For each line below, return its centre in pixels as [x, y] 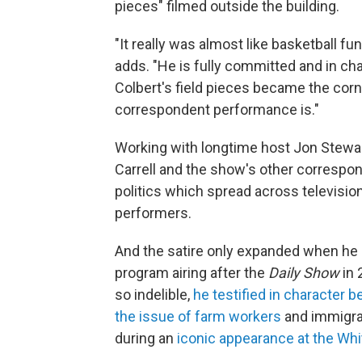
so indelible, [154, 295]
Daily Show [304, 273]
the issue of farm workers [198, 317]
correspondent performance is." [217, 110]
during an [146, 339]
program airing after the [192, 273]
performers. [153, 213]
